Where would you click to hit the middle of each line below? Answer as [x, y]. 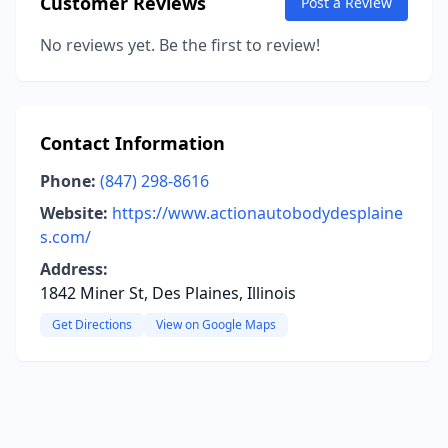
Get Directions [92, 324]
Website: [74, 213]
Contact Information [132, 143]
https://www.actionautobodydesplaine [257, 213]
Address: [74, 269]
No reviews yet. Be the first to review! [180, 45]
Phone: [68, 181]
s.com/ [65, 237]
